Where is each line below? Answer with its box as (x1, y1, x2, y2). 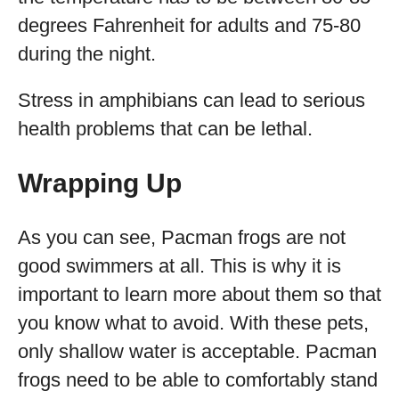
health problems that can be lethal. (18, 118, 313, 140)
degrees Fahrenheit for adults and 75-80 (18, 14, 361, 37)
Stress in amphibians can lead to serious (18, 89, 365, 111)
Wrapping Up (18, 168, 182, 198)
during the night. (18, 43, 156, 65)
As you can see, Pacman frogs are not (18, 226, 346, 248)
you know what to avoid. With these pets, (18, 312, 369, 334)
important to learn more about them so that (18, 283, 381, 305)
